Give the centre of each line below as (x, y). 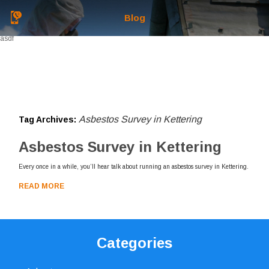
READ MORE (42, 186)
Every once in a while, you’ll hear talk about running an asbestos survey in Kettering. (134, 167)
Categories (134, 243)
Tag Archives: (49, 119)
